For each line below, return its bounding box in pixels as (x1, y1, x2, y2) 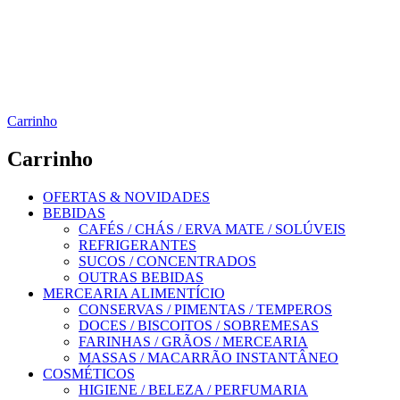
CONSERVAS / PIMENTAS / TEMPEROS (79, 301, 332, 317)
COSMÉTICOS (43, 365, 135, 381)
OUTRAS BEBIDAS (79, 269, 204, 285)
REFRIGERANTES (79, 237, 196, 253)
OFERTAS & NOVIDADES (43, 188, 210, 204)
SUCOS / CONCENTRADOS (79, 253, 256, 269)
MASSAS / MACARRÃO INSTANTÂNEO (79, 349, 338, 365)
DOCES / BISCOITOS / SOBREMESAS (79, 317, 319, 333)
